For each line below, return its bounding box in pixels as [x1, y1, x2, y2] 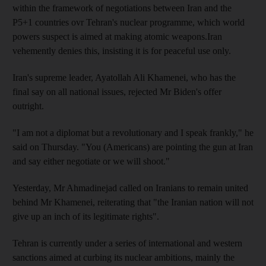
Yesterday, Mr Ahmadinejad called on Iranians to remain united [12, 182, 248, 193]
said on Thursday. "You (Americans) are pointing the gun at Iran [12, 141, 253, 152]
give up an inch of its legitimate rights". [12, 211, 159, 221]
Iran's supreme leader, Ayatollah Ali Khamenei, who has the [12, 72, 236, 83]
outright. [12, 100, 44, 111]
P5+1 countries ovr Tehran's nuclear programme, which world [12, 17, 245, 27]
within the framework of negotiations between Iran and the [12, 2, 232, 13]
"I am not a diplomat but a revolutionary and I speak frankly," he [12, 127, 254, 138]
